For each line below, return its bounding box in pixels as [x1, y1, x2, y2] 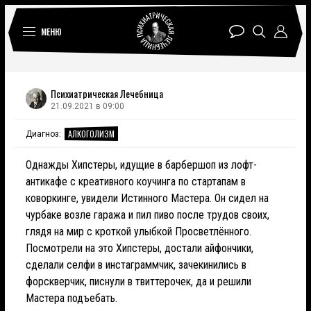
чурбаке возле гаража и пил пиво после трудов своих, [26, 208, 269, 221]
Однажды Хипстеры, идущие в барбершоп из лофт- [26, 158, 257, 171]
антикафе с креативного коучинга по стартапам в [26, 175, 246, 188]
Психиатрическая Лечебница [51, 86, 163, 101]
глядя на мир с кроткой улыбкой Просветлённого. [26, 225, 251, 238]
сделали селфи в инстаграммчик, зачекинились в [26, 258, 246, 271]
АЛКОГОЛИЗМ [68, 128, 115, 140]
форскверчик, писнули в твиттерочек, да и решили [26, 275, 251, 288]
